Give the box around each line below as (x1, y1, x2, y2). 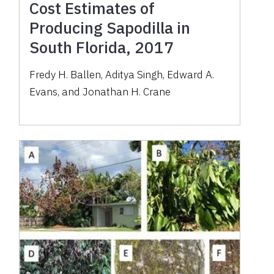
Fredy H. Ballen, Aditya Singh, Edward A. (29, 67, 215, 81)
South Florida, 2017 (29, 36, 174, 57)
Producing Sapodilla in (29, 17, 191, 38)
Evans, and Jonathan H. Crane (29, 84, 171, 98)
